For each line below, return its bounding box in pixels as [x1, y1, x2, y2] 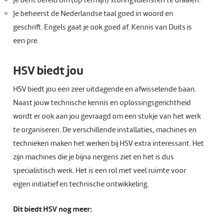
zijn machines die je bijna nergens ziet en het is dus [13, 152, 174, 162]
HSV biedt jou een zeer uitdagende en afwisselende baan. [13, 84, 196, 94]
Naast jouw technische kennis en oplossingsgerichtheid [13, 98, 191, 108]
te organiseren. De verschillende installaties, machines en [13, 125, 197, 135]
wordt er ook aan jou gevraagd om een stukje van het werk [13, 111, 201, 121]
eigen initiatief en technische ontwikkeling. [13, 179, 149, 189]
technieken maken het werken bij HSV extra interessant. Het [13, 139, 204, 148]
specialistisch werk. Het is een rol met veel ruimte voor [13, 166, 186, 175]
